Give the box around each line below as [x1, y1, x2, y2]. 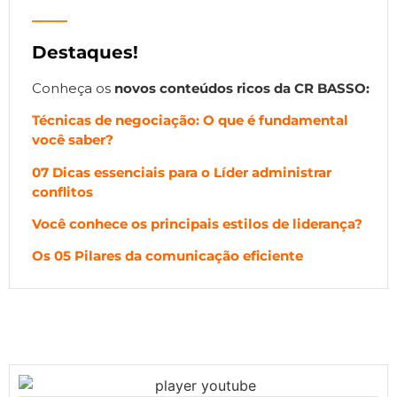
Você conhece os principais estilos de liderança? [32, 214, 362, 232]
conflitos [32, 183, 93, 200]
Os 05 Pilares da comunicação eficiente [32, 247, 303, 265]
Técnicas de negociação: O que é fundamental [32, 112, 348, 129]
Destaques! [32, 42, 138, 64]
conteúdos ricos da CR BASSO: [160, 79, 370, 97]
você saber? [32, 131, 113, 149]
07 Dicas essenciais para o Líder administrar [32, 163, 331, 181]
